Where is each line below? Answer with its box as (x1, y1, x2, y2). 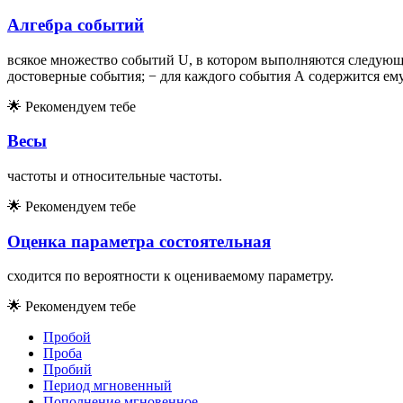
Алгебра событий (7, 14, 144, 34)
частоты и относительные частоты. (7, 167, 222, 184)
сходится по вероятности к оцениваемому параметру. (7, 268, 334, 284)
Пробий (43, 362, 92, 378)
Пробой (43, 329, 91, 345)
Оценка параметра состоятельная (7, 231, 271, 251)
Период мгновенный (43, 378, 172, 394)
